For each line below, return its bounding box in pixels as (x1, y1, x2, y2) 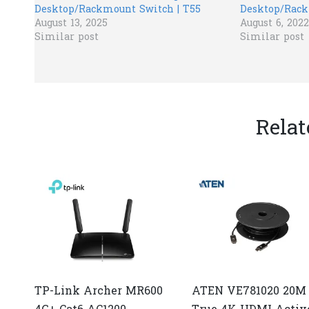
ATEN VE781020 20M (192, 283, 307, 300)
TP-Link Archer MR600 (34, 283, 163, 300)
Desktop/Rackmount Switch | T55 (34, 2, 201, 17)
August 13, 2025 (34, 16, 108, 31)
